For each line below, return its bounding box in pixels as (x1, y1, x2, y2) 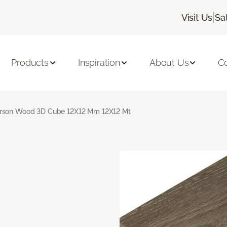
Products (11, 57, 49, 68)
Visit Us (181, 12, 213, 23)
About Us (149, 57, 189, 68)
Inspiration (78, 57, 120, 68)
